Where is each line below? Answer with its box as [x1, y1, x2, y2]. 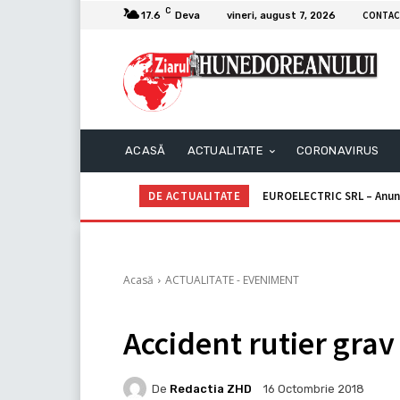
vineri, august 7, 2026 [227, 9, 336, 21]
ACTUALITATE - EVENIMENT [165, 272, 299, 288]
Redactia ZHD [170, 381, 252, 396]
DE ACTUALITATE [148, 188, 241, 204]
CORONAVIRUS [296, 144, 379, 158]
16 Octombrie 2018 [263, 382, 364, 396]
